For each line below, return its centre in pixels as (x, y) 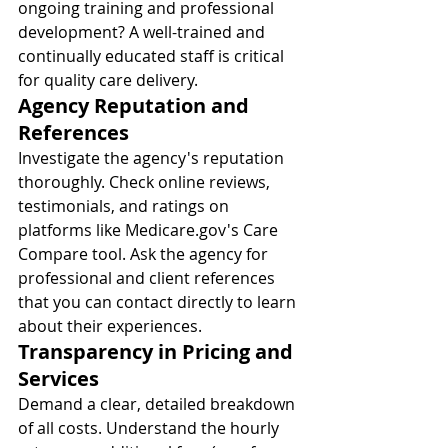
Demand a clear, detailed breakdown (158, 404)
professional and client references (148, 278)
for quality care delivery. (108, 80)
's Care (254, 230)
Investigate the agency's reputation (153, 158)
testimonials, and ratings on (125, 206)
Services (58, 378)
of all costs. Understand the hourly (150, 428)
